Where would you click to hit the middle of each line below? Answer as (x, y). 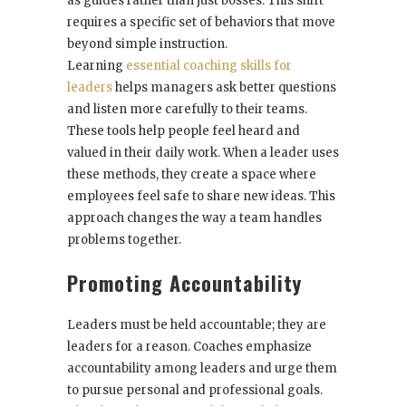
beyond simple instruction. (147, 44)
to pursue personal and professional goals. (195, 391)
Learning (97, 66)
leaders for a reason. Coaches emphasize (189, 347)
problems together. (124, 240)
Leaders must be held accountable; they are (197, 325)
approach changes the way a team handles (194, 218)
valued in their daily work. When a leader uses (203, 153)
